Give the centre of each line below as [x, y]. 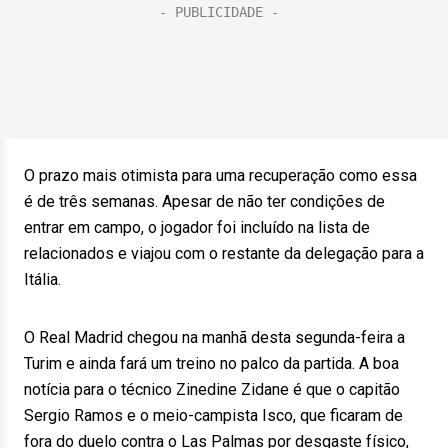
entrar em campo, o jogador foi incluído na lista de [197, 227]
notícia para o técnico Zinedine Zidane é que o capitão [212, 389]
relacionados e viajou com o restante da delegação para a [224, 253]
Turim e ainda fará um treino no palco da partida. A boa [211, 363]
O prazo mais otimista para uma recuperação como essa [220, 175]
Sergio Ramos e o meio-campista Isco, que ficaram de [213, 415]
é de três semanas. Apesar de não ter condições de [204, 201]
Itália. [42, 279]
